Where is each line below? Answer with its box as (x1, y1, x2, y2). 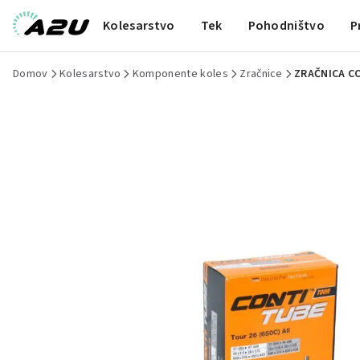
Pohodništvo (247, 16, 325, 35)
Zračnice (239, 66, 283, 82)
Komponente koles (132, 66, 228, 82)
